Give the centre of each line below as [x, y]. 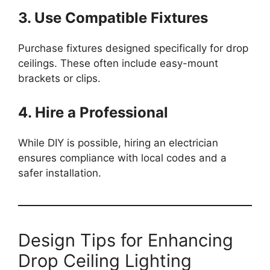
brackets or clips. [59, 78]
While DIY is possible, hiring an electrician [118, 143]
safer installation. [60, 173]
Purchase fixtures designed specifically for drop [133, 48]
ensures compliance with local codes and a [122, 158]
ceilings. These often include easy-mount [118, 63]
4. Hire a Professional [93, 112]
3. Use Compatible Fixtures [113, 18]
